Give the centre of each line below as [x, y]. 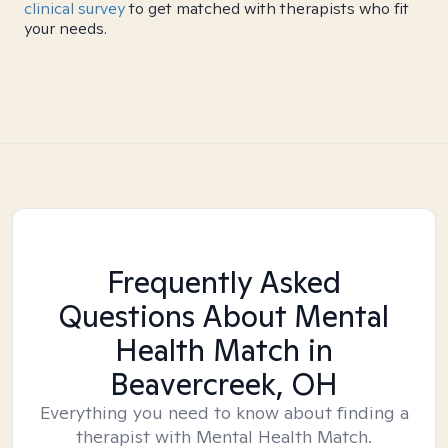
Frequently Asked [224, 282]
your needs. [65, 28]
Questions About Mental [224, 316]
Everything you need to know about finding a [224, 412]
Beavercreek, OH [224, 384]
